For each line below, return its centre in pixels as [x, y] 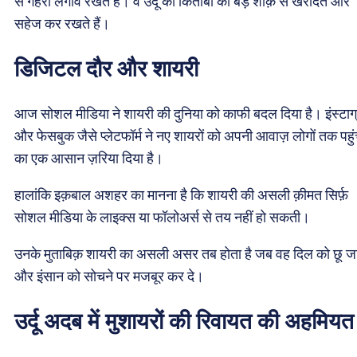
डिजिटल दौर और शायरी [106, 69]
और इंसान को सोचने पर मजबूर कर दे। [109, 277]
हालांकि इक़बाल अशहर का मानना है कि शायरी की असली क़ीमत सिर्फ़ [181, 195]
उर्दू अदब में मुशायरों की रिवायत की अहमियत [184, 322]
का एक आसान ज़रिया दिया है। [89, 159]
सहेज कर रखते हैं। [62, 23]
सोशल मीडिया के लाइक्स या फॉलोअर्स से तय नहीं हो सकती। [162, 218]
